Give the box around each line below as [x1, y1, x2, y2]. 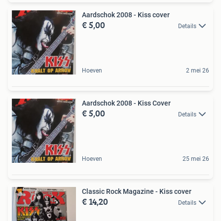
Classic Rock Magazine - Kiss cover [82, 187, 191, 196]
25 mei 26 [183, 155, 209, 163]
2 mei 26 [186, 67, 209, 74]
